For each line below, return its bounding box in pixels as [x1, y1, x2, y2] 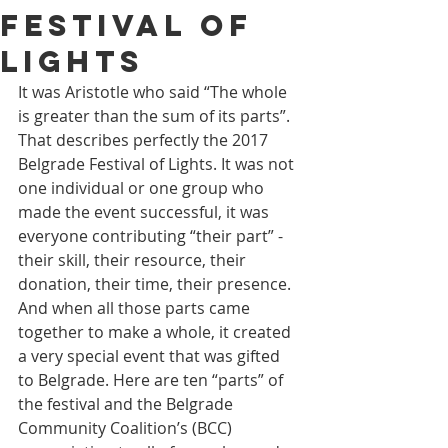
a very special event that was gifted [18, 345, 284, 367]
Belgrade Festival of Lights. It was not [18, 153, 298, 175]
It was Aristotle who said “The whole [18, 81, 291, 103]
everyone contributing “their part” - [18, 225, 287, 247]
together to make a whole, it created [18, 321, 295, 343]
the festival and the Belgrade [18, 393, 237, 415]
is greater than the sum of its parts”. [18, 105, 294, 127]
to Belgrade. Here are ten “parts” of [18, 369, 287, 391]
